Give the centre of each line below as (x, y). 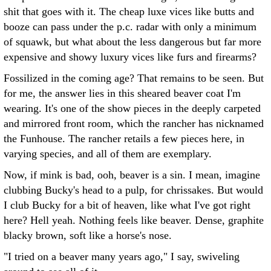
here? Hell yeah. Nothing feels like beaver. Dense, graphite (134, 220)
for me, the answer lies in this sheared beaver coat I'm (122, 93)
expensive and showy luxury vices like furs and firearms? (130, 57)
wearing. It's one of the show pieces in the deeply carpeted (132, 108)
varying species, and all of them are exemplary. (108, 154)
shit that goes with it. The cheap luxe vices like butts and (129, 11)
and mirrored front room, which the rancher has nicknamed (134, 123)
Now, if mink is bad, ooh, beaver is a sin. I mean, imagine (132, 175)
